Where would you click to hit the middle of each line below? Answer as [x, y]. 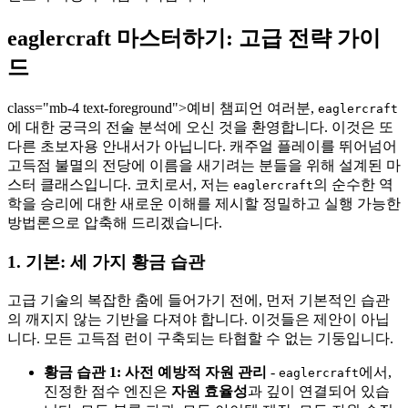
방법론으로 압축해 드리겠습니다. [115, 223]
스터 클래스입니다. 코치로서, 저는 [120, 185]
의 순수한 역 [353, 185]
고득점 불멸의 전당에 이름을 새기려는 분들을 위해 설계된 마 [204, 166]
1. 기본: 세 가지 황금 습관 [106, 262]
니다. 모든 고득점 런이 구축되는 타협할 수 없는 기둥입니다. [200, 338]
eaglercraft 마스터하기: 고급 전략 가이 [194, 38]
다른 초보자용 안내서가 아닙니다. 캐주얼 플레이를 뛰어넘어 [202, 147]
